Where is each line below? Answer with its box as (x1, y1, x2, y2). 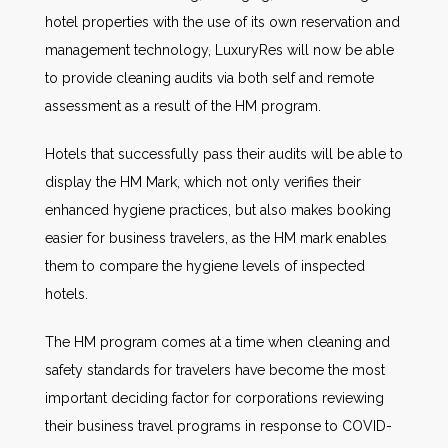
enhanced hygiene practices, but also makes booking (45, 201, 391, 218)
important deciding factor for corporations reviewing (45, 389, 384, 406)
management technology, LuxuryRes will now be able (45, 41, 394, 58)
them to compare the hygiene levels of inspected (45, 257, 365, 274)
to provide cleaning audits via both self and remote (45, 69, 374, 86)
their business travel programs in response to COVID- (45, 417, 392, 434)
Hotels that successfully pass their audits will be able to (45, 145, 403, 162)
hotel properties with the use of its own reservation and (45, 13, 400, 30)
